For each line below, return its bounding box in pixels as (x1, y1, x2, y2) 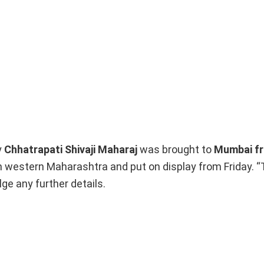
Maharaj (98, 143, 140, 156)
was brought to (140, 143, 214, 156)
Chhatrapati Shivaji (4, 143, 95, 156)
